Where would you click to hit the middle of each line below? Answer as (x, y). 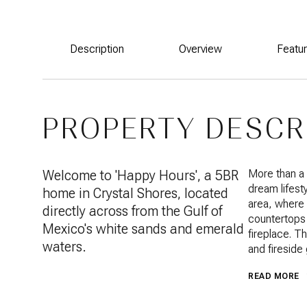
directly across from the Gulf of (132, 211)
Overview (200, 49)
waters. (64, 247)
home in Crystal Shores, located (135, 193)
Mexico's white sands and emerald (143, 229)
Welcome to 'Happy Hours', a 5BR (140, 175)
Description (97, 49)
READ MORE (274, 276)
